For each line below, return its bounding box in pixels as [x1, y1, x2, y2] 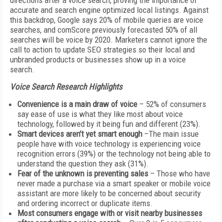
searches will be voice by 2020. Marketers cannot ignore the [10, 35, 207, 45]
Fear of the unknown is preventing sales [17, 168, 150, 178]
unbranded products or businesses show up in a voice [10, 55, 186, 64]
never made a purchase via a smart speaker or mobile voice [17, 178, 211, 188]
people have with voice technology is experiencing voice [17, 139, 201, 149]
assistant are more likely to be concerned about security [17, 188, 201, 198]
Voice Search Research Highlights [10, 82, 122, 92]
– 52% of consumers [137, 99, 206, 109]
